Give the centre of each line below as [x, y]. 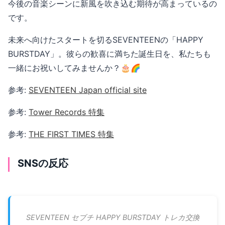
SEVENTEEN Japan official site [88, 90]
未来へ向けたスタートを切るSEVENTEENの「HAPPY [106, 39]
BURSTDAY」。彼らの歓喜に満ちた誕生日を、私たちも [109, 53]
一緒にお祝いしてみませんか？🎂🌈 [74, 68]
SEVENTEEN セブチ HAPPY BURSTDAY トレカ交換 [113, 217]
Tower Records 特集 [67, 112]
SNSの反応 [43, 163]
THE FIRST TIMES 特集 [71, 134]
